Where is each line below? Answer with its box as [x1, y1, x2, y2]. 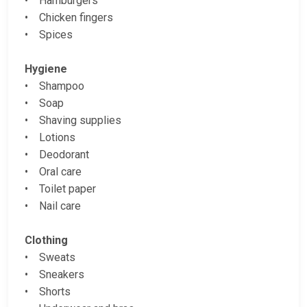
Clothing [25, 234, 68, 247]
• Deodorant [25, 148, 89, 162]
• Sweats [25, 251, 75, 265]
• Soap [25, 97, 64, 110]
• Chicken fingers [25, 11, 113, 25]
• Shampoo [25, 79, 84, 93]
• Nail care [25, 199, 81, 213]
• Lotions [25, 131, 75, 145]
